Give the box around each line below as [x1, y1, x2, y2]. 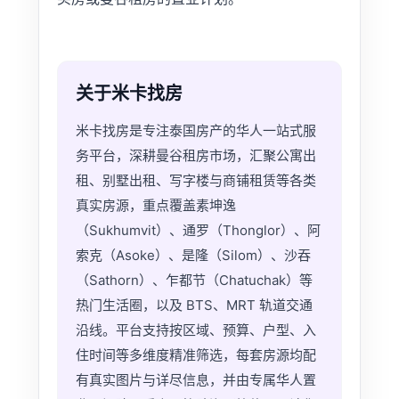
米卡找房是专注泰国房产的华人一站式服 [75, 121, 316, 139]
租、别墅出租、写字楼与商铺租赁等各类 [75, 171, 316, 189]
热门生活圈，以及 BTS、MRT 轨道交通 [75, 296, 313, 313]
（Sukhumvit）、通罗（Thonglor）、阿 [75, 221, 321, 239]
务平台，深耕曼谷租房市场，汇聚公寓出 [75, 146, 316, 164]
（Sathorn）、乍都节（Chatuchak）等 [75, 271, 313, 289]
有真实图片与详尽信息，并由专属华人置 [75, 370, 316, 388]
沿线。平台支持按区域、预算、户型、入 [75, 321, 316, 338]
